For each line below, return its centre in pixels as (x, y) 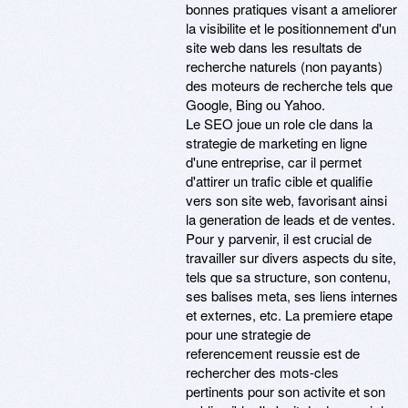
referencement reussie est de (273, 353)
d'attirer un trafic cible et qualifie (279, 181)
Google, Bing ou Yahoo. (255, 104)
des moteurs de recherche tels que (289, 85)
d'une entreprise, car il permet (274, 162)
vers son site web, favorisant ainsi (286, 200)
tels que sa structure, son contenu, (288, 276)
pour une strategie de (248, 334)
